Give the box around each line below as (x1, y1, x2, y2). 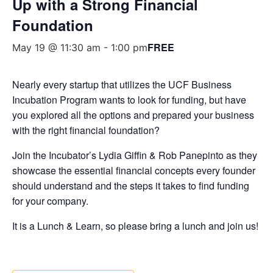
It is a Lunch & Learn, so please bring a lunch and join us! (12, 218, 258, 233)
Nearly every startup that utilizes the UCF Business (12, 77, 232, 91)
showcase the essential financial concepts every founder (12, 163, 255, 177)
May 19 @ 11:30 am (12, 41, 101, 54)
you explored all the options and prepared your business (12, 107, 254, 122)
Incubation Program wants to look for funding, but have (12, 92, 246, 107)
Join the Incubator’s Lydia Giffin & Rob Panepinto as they (12, 147, 257, 162)
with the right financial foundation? (12, 122, 160, 137)
